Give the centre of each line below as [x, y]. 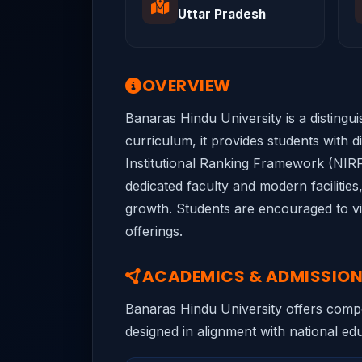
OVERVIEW [186, 86]
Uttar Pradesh [222, 14]
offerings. [154, 231]
